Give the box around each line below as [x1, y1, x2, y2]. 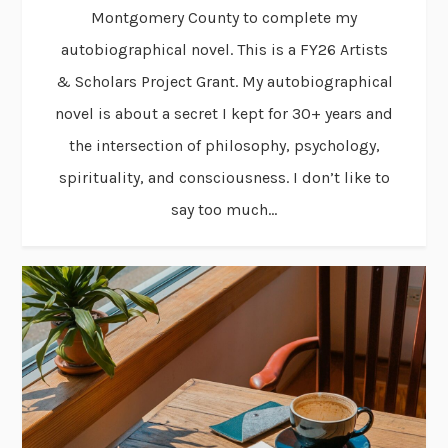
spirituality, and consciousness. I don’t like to [58, 167, 390, 187]
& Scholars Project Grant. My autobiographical [55, 71, 393, 91]
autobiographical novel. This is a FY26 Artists [60, 39, 388, 59]
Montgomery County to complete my [91, 7, 357, 27]
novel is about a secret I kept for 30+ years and [55, 103, 393, 123]
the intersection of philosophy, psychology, [68, 135, 380, 155]
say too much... [171, 199, 277, 219]
